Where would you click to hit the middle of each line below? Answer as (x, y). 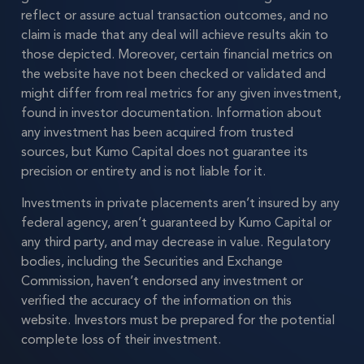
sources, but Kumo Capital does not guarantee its (165, 152)
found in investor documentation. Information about (171, 113)
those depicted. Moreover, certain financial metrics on (177, 55)
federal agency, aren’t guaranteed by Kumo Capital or (176, 222)
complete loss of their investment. (121, 339)
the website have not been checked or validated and (173, 74)
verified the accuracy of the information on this (156, 300)
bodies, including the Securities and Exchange (152, 261)
